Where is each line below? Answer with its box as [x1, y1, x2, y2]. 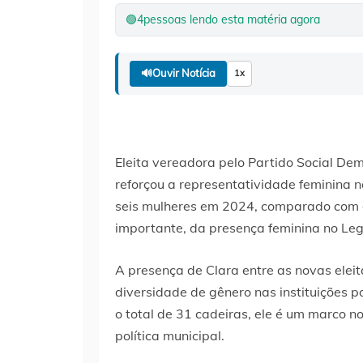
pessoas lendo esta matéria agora [143, 11, 320, 27]
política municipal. [115, 327, 224, 344]
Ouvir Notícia [152, 66, 216, 80]
